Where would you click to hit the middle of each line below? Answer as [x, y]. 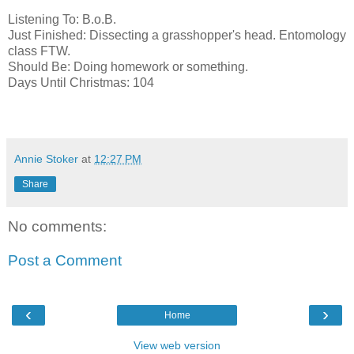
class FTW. [39, 51]
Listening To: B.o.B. [64, 19]
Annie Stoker [46, 158]
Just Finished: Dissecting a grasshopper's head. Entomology [177, 35]
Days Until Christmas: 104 [81, 82]
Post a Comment [65, 261]
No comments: [57, 226]
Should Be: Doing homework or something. [130, 66]
